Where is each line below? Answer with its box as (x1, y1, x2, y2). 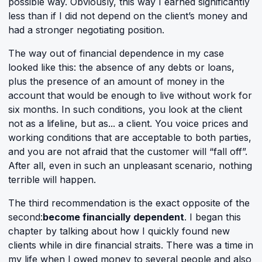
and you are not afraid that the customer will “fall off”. (8, 146, 247, 157)
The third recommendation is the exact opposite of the (8, 197, 250, 209)
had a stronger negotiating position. (8, 24, 164, 36)
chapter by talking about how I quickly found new (8, 225, 230, 237)
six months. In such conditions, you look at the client (8, 104, 242, 115)
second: (8, 211, 43, 223)
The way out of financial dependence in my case (8, 47, 224, 59)
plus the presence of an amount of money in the (8, 75, 225, 87)
